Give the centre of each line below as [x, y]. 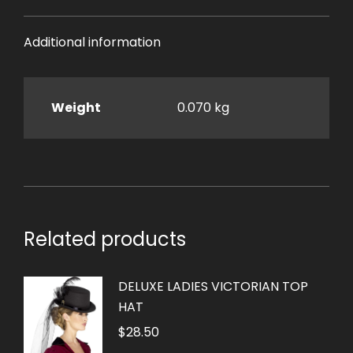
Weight [76, 107]
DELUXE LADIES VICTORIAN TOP [213, 286]
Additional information [92, 42]
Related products [105, 239]
